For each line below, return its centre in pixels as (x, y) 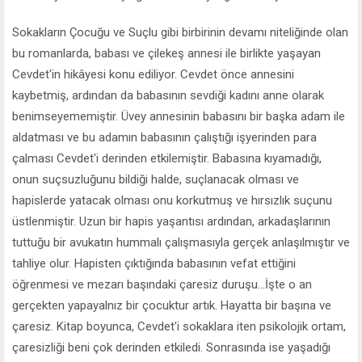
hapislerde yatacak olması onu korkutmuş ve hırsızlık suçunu (172, 200)
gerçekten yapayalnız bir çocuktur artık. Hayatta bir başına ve (172, 305)
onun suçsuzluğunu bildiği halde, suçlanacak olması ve (156, 179)
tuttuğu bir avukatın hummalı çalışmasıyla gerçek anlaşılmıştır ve (181, 242)
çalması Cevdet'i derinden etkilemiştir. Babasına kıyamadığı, (167, 158)
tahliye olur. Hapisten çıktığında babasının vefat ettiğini (154, 263)
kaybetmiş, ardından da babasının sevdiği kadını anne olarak (168, 95)
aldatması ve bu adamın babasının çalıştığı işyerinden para (164, 137)
